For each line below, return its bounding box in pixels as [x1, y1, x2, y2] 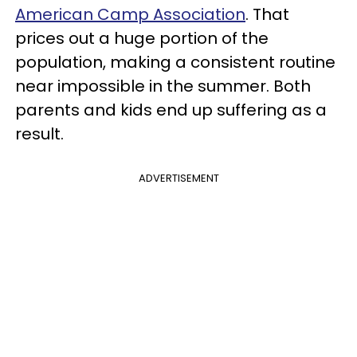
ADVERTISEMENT [138, 171, 219, 186]
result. [15, 123, 64, 145]
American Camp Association [15, 3, 245, 25]
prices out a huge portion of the [15, 27, 269, 49]
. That [245, 3, 289, 25]
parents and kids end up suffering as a [15, 99, 327, 121]
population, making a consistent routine [15, 51, 335, 73]
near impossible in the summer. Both [15, 75, 311, 97]
